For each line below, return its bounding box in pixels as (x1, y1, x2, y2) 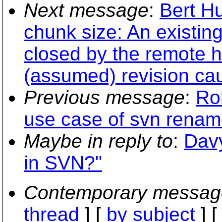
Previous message (24, 87, 185, 108)
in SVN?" (24, 152, 102, 173)
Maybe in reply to (24, 130, 173, 152)
